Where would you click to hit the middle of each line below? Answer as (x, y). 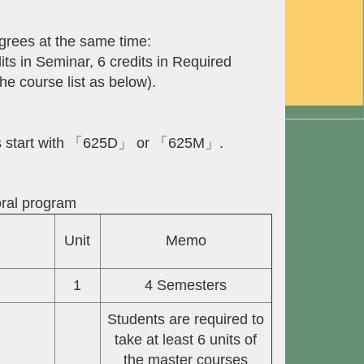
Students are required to (186, 320)
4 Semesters (186, 286)
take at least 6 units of (186, 340)
